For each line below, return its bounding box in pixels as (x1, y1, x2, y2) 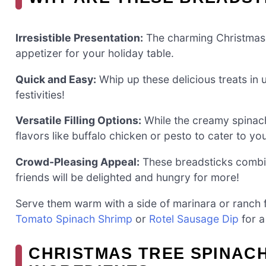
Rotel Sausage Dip (149, 212, 239, 225)
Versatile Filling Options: (15, 114, 141, 127)
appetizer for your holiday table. (15, 47, 174, 60)
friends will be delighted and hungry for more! (15, 170, 239, 183)
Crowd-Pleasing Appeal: (15, 155, 140, 168)
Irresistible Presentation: (15, 31, 143, 45)
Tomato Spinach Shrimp (15, 212, 132, 225)
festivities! (15, 88, 65, 101)
